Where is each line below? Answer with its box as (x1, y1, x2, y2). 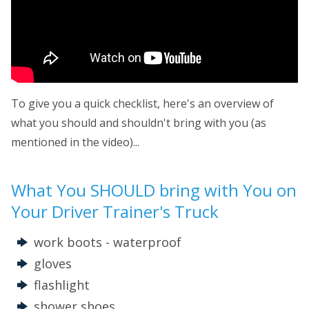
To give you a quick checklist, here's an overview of (11, 96, 274, 112)
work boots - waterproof (34, 234, 181, 251)
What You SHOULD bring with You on (11, 179, 297, 202)
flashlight (34, 277, 90, 294)
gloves (34, 255, 72, 272)
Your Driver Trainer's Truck (11, 200, 219, 223)
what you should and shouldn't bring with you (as (11, 115, 266, 131)
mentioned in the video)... (11, 134, 139, 150)
